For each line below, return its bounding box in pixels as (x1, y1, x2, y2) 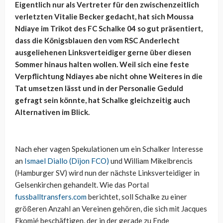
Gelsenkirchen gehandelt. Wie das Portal (15, 180, 149, 190)
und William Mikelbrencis (109, 156, 193, 166)
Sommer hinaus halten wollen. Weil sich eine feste (15, 60, 189, 69)
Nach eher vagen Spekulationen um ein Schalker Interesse (15, 144, 203, 154)
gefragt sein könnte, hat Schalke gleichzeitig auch (15, 96, 190, 105)
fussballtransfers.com (15, 192, 87, 202)
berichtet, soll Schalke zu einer (87, 192, 187, 202)
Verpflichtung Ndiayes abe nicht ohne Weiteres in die (15, 72, 203, 81)
